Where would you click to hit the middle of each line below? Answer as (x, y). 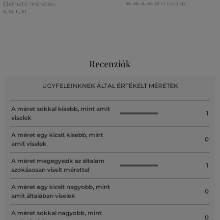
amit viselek (29, 143)
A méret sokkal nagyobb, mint (56, 213)
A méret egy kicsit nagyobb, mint (61, 187)
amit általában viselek (43, 195)
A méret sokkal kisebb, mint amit (61, 109)
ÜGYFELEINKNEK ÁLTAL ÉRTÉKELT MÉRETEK (110, 85)
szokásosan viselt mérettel (50, 169)
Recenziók (110, 64)
